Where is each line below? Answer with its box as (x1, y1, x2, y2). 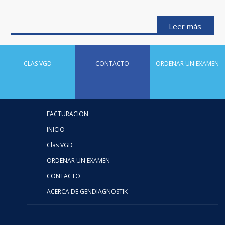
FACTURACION (47, 109, 89, 118)
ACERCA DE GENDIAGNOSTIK (47, 187, 128, 196)
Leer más (169, 21, 202, 31)
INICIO (47, 125, 65, 134)
